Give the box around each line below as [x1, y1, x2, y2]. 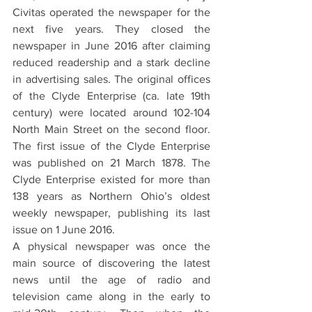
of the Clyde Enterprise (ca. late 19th [13, 89, 210, 102]
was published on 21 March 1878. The [13, 156, 210, 169]
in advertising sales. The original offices [13, 72, 210, 85]
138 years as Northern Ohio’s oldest [13, 189, 210, 202]
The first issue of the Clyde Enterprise [13, 139, 210, 152]
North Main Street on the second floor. [13, 123, 210, 135]
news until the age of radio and [13, 273, 210, 286]
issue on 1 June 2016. [13, 223, 115, 235]
